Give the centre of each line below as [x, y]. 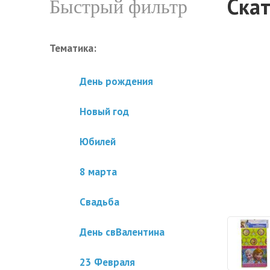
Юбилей [98, 142]
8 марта [98, 172]
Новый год [104, 111]
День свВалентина [122, 232]
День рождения [116, 81]
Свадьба [99, 202]
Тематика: [73, 48]
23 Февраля [107, 262]
